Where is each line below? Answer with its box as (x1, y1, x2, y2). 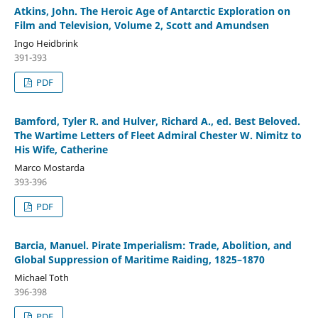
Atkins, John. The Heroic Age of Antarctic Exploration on (13, 4, 290, 18)
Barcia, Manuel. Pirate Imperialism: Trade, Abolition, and (13, 238, 292, 253)
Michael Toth (13, 271, 69, 285)
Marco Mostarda (13, 161, 84, 175)
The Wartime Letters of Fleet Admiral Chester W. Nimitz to (13, 128, 302, 143)
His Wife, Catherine (13, 143, 108, 157)
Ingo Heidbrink (13, 37, 78, 50)
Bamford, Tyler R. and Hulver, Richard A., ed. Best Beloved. (13, 114, 300, 128)
